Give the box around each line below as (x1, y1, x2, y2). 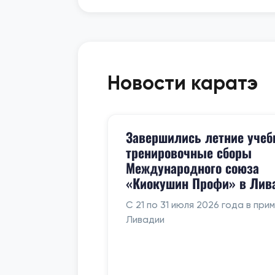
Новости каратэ (107, 71, 258, 95)
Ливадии (125, 214, 165, 225)
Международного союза (125, 157, 259, 177)
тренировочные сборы (125, 142, 252, 162)
